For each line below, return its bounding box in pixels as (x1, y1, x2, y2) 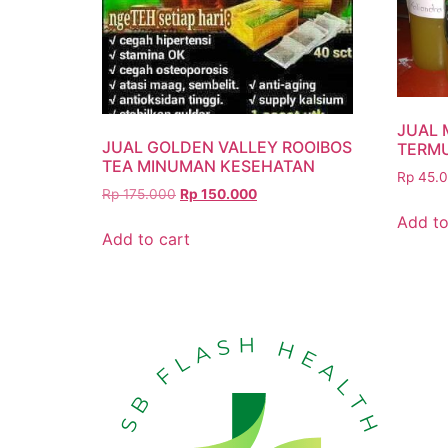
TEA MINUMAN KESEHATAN (102, 156, 315, 177)
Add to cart (102, 229, 190, 250)
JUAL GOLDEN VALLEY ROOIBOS (102, 137, 352, 158)
